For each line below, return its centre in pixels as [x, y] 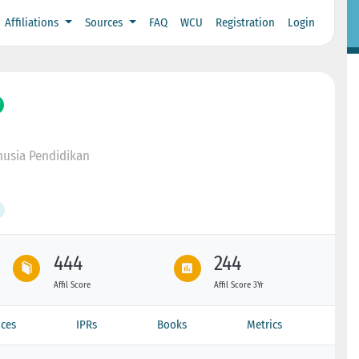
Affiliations [34, 23]
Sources [105, 23]
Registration [245, 23]
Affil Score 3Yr [239, 284]
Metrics [265, 324]
